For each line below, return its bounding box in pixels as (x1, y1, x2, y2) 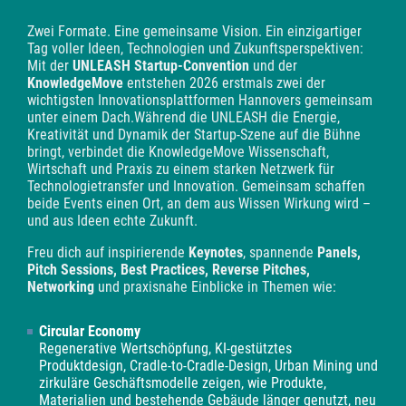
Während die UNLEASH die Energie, (134, 108, 340, 126)
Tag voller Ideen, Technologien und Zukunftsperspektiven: (27, 39, 363, 57)
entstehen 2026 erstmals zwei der (127, 73, 325, 92)
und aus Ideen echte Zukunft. (27, 211, 198, 229)
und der (249, 56, 297, 74)
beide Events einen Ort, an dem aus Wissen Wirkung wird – (27, 194, 371, 212)
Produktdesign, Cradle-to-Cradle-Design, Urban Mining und (39, 357, 379, 375)
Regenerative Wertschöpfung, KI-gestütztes (39, 340, 293, 358)
